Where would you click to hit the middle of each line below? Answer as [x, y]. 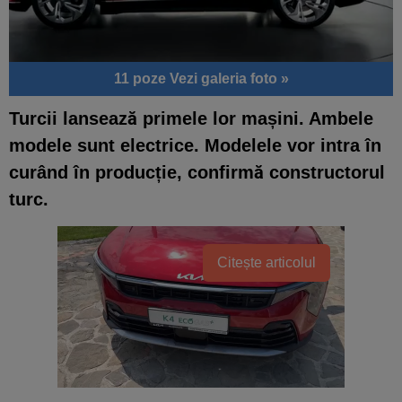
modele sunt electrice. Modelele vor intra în [195, 145]
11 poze [141, 78]
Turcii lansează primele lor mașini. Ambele [191, 118]
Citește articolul [267, 262]
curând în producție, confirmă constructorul [197, 172]
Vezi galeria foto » [229, 78]
